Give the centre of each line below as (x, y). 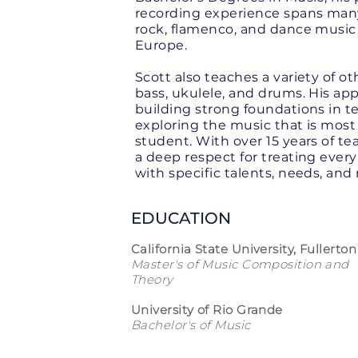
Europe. (161, 45)
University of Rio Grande (207, 310)
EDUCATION (181, 218)
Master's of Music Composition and (240, 264)
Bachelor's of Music (191, 325)
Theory (152, 279)
